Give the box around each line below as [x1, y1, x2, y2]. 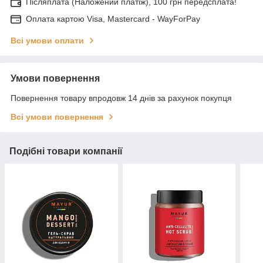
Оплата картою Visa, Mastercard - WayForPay [26, 14, 200, 24]
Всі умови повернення [11, 112, 103, 122]
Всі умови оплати [11, 36, 84, 46]
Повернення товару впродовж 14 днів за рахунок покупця [11, 93, 232, 103]
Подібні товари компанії [9, 146, 123, 157]
